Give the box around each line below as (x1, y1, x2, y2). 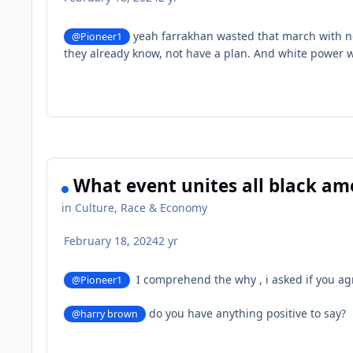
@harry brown (72, 307, 139, 321)
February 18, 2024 (64, 232, 159, 248)
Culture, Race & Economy (75, 199, 208, 215)
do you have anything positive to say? (146, 306, 347, 321)
